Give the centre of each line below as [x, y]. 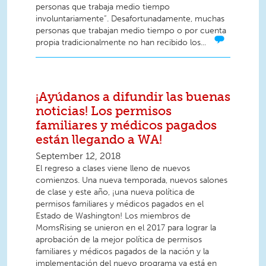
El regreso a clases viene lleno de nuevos [113, 169]
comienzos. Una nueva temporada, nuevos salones [132, 180]
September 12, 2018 [78, 156]
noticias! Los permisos [104, 110]
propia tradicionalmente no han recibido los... [121, 43]
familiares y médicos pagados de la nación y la [122, 252]
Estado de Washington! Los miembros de [113, 216]
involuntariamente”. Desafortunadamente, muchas [130, 19]
